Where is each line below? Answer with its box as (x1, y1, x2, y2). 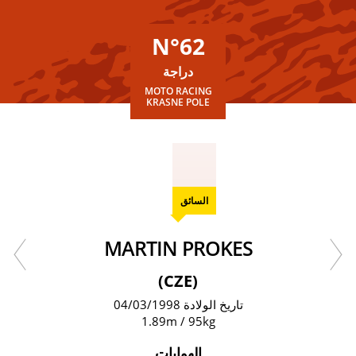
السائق (180, 194, 208, 207)
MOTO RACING (144, 84, 212, 98)
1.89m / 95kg (141, 313, 215, 329)
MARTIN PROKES (121, 234, 253, 261)
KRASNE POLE (146, 95, 210, 109)
